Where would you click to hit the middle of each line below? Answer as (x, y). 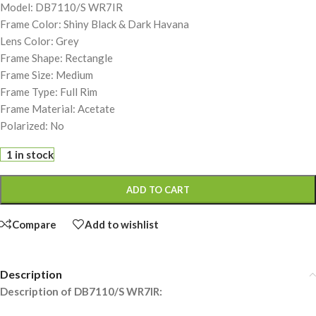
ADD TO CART (158, 190)
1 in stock (30, 155)
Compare (34, 224)
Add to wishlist (122, 224)
